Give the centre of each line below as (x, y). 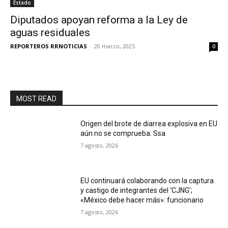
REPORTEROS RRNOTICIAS (49, 46)
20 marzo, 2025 (115, 46)
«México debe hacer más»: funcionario (142, 200)
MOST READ (36, 99)
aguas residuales (50, 33)
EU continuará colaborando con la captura (147, 180)
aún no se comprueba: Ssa (123, 134)
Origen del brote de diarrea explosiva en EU (149, 124)
